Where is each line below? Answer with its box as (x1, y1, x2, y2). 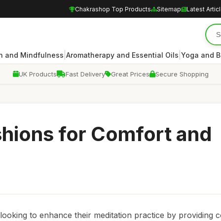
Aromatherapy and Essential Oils (66, 50, 179, 59)
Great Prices (110, 70, 149, 78)
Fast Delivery (65, 70, 105, 78)
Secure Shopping (155, 70, 209, 78)
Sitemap (157, 5, 181, 13)
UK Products (18, 70, 57, 78)
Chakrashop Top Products (75, 5, 151, 13)
